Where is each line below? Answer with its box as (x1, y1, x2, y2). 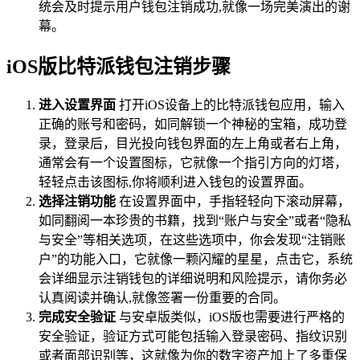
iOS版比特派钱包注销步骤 (6, 55, 231, 77)
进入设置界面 (39, 98, 116, 112)
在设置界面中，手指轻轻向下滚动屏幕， (116, 194, 350, 209)
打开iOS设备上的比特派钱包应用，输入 (116, 98, 345, 112)
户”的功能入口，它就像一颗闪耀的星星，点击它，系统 (39, 252, 353, 267)
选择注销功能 (39, 194, 116, 209)
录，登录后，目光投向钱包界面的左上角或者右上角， (39, 137, 347, 151)
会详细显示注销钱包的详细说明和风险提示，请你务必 (39, 272, 347, 286)
